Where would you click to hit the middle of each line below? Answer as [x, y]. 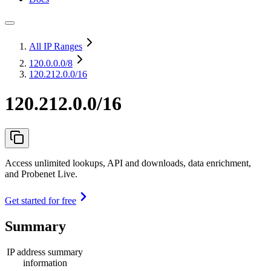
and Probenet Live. [41, 174]
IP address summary [45, 252]
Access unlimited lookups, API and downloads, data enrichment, [128, 163]
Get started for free [41, 200]
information [45, 263]
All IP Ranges [56, 46]
